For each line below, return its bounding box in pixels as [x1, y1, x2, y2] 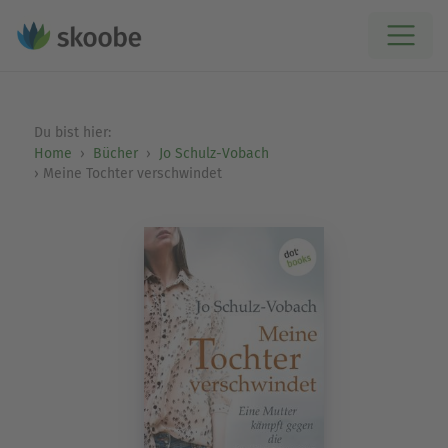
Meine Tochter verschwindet [42, 165, 222, 182]
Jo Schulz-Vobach [158, 145, 269, 162]
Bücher [92, 145, 138, 162]
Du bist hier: [33, 124, 115, 141]
